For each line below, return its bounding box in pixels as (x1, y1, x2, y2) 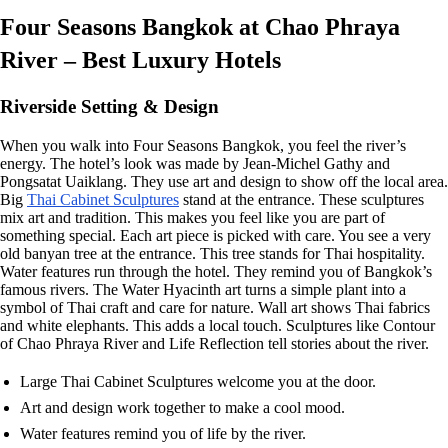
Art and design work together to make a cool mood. (20, 398, 345, 416)
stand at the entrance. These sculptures (179, 190, 424, 208)
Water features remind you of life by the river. (20, 424, 306, 442)
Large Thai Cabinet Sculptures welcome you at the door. (20, 372, 376, 390)
